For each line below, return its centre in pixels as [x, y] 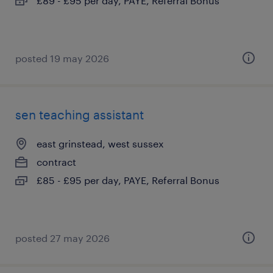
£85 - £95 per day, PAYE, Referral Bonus [128, 180]
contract [56, 162]
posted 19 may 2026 [62, 58]
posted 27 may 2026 [62, 238]
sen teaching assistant [80, 115]
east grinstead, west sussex [100, 144]
